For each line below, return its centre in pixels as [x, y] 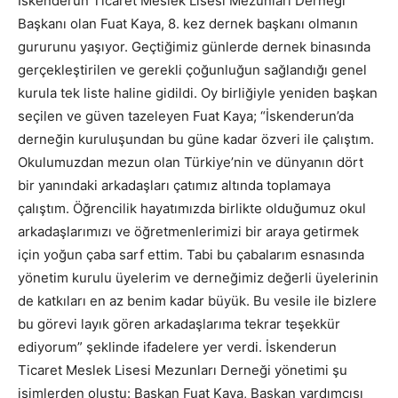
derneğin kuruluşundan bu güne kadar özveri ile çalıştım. [196, 139]
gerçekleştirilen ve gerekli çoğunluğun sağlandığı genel [192, 70]
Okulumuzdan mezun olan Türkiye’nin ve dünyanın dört [191, 162]
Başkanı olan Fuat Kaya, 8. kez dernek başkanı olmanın [188, 24]
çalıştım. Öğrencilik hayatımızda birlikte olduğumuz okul [192, 208]
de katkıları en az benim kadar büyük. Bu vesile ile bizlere [197, 301]
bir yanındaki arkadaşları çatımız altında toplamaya [174, 185]
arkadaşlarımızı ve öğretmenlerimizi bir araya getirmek [188, 231]
